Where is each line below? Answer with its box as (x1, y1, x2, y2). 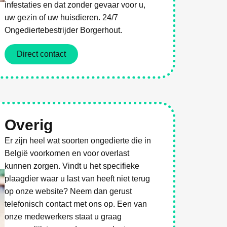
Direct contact (17, 49, 66, 58)
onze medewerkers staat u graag (5, 212, 122, 221)
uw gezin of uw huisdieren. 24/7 (5, 13, 119, 22)
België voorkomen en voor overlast (5, 148, 130, 158)
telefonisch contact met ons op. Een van (5, 199, 147, 208)
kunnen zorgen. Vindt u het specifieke (5, 161, 140, 170)
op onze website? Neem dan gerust (5, 186, 132, 196)
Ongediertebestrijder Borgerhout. (5, 26, 123, 35)
